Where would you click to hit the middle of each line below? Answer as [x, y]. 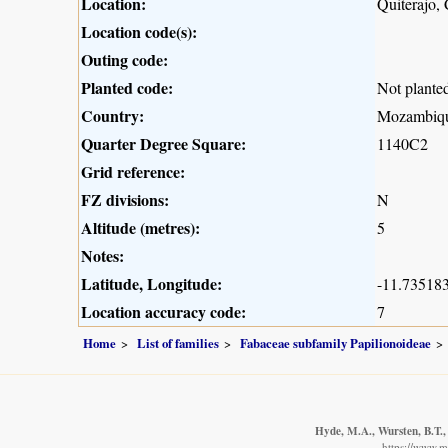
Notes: [102, 255]
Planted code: [127, 87]
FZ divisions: [125, 199]
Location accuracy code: [163, 311]
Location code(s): [139, 31]
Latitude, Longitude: [151, 283]
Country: [112, 115]
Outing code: [124, 59]
